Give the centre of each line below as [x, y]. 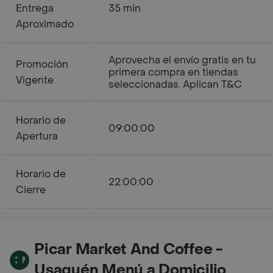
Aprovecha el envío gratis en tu [182, 60]
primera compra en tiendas [173, 72]
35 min [125, 8]
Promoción [42, 64]
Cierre [31, 190]
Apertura [37, 136]
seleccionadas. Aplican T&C [175, 84]
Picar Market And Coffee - [129, 250]
